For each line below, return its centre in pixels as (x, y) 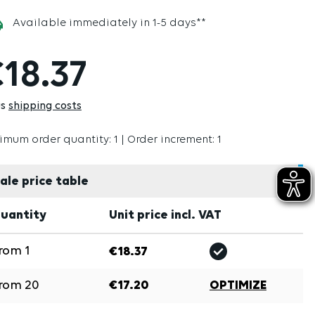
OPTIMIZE (238, 286)
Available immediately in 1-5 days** (108, 24)
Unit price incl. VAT (165, 216)
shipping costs (45, 106)
